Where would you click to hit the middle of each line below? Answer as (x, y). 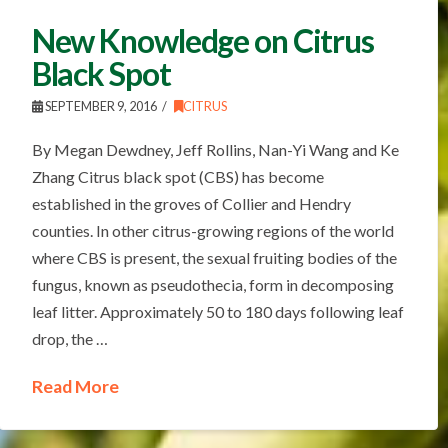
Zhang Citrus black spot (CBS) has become (177, 176)
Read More (75, 386)
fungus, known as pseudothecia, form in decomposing (212, 284)
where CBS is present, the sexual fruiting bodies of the (214, 257)
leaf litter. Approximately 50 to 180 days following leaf (217, 311)
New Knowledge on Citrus (202, 40)
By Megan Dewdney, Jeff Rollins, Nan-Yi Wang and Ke (215, 149)
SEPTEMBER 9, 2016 (99, 106)
